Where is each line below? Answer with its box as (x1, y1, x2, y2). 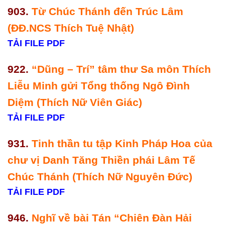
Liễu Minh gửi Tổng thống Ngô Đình (8, 80, 190, 92)
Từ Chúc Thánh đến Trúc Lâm (32, 6, 183, 18)
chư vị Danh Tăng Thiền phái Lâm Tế (8, 154, 195, 166)
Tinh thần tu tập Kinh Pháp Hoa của (32, 137, 212, 149)
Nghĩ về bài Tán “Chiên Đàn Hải (32, 211, 192, 223)
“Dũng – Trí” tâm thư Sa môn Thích (32, 63, 211, 75)
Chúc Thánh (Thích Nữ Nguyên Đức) (8, 170, 195, 182)
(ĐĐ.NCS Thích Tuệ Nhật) (8, 22, 134, 34)
